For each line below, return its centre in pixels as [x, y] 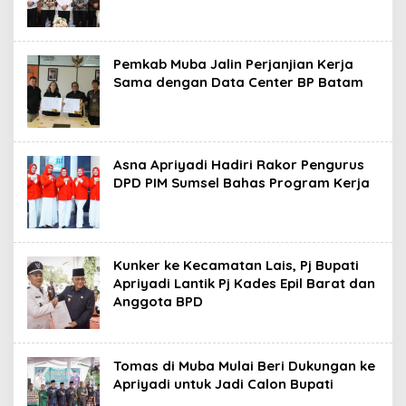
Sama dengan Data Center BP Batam [238, 82]
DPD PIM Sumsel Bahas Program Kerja [242, 183]
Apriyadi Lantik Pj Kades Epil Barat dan [244, 284]
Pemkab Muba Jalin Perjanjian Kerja [233, 64]
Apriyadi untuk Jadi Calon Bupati [223, 384]
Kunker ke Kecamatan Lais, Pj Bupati [236, 266]
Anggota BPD [158, 302]
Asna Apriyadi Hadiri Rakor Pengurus [239, 165]
